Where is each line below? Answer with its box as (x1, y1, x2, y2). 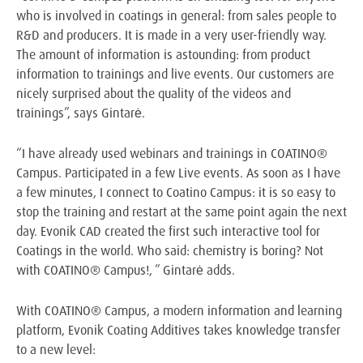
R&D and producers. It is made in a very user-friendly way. (16, 27, 327, 43)
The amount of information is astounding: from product (16, 46, 310, 62)
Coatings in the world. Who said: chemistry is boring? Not (16, 242, 323, 258)
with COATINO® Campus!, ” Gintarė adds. (16, 262, 235, 278)
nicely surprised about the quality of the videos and (16, 85, 291, 101)
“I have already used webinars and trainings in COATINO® (16, 145, 327, 161)
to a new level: (16, 341, 96, 357)
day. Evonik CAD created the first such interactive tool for (16, 223, 320, 239)
